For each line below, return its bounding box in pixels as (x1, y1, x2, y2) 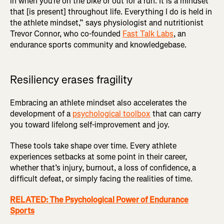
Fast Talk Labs (122, 28, 173, 39)
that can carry (150, 108, 201, 119)
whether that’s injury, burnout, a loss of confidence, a (10, 162, 196, 173)
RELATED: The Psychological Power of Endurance (10, 194, 188, 205)
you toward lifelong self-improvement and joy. (10, 119, 169, 130)
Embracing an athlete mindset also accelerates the (10, 97, 186, 108)
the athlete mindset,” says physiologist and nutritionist (10, 17, 203, 28)
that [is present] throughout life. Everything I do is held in (10, 6, 212, 17)
